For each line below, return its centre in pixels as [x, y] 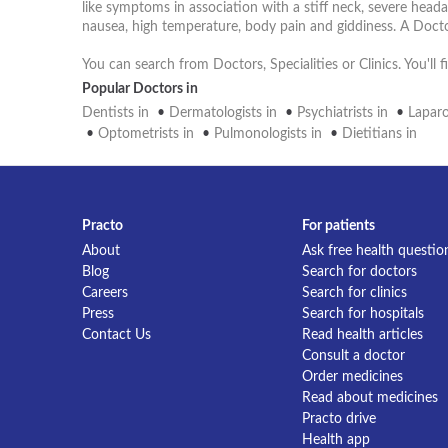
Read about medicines [370, 398]
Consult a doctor [353, 356]
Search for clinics [354, 293]
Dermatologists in [225, 113]
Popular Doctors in [140, 89]
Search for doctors [359, 272]
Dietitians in [379, 134]
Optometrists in [148, 134]
